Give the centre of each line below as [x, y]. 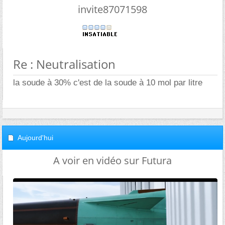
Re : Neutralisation [64, 64]
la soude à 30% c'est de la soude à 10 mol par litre [108, 83]
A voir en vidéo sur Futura [113, 160]
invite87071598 [113, 9]
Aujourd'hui [35, 138]
